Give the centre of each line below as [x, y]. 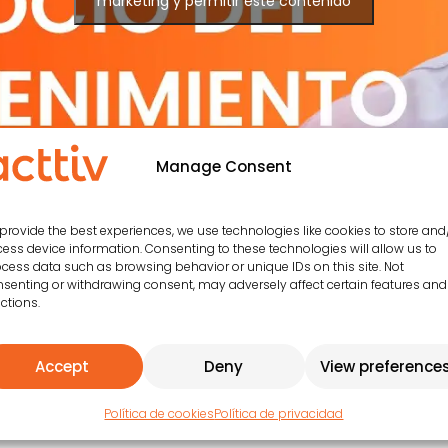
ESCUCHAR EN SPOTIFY [224, 401]
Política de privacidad [279, 413]
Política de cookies [159, 413]
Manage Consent [223, 166]
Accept [61, 366]
